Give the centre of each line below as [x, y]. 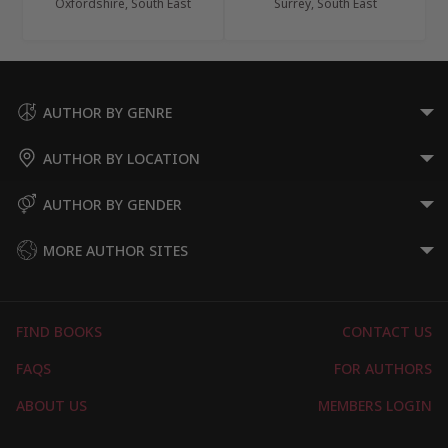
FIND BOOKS [59, 332]
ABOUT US [51, 405]
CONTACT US [387, 332]
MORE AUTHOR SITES [115, 250]
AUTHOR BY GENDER [112, 204]
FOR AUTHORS [383, 369]
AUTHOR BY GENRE [107, 112]
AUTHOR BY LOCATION [121, 158]
